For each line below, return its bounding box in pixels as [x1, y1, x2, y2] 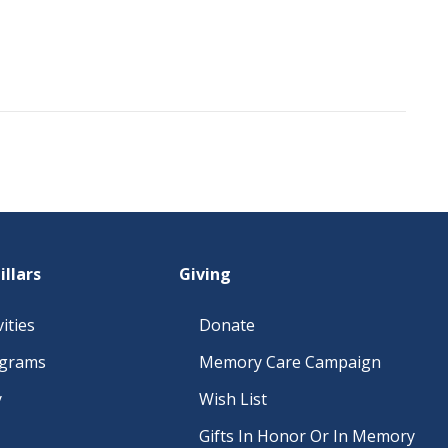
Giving [179, 263, 231, 285]
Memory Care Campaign [199, 351, 381, 373]
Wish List [199, 388, 267, 410]
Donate [199, 314, 255, 336]
